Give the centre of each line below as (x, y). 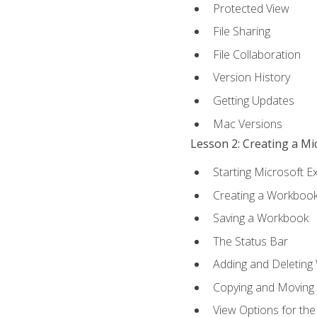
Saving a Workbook (260, 218)
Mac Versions (247, 123)
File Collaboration (257, 54)
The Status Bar (250, 241)
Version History (251, 77)
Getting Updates (253, 100)
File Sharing (241, 31)
